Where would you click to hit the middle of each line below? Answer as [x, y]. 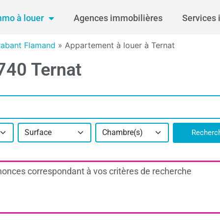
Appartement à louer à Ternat [120, 45]
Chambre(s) [123, 133]
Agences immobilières [118, 18]
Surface [38, 133]
